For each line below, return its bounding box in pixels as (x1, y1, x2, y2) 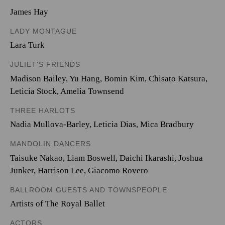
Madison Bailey (10, 73, 66, 83)
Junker (10, 165, 34, 175)
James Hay (10, 7, 48, 17)
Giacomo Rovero (88, 165, 148, 175)
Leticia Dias (93, 120, 136, 129)
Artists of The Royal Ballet (10, 199, 105, 208)
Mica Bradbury (140, 120, 194, 129)
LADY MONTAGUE (10, 27, 77, 35)
